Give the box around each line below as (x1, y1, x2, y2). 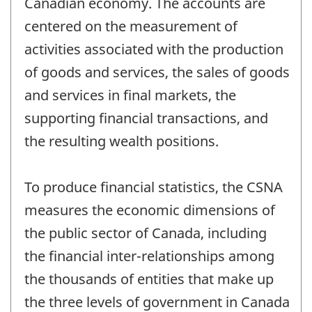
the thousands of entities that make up (24, 270, 274, 289)
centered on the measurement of (24, 17, 237, 36)
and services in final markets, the (24, 86, 236, 105)
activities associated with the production (24, 40, 283, 59)
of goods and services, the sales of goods (24, 63, 290, 82)
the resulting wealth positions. (24, 132, 219, 151)
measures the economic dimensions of (24, 201, 275, 220)
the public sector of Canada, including (24, 224, 267, 243)
